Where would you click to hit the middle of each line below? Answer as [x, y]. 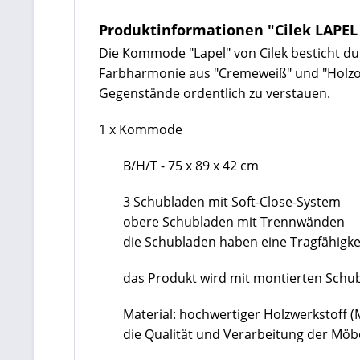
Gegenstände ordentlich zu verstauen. [215, 93]
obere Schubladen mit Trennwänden [234, 222]
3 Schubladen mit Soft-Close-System [232, 202]
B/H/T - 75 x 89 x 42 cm [191, 166]
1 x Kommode [141, 129]
